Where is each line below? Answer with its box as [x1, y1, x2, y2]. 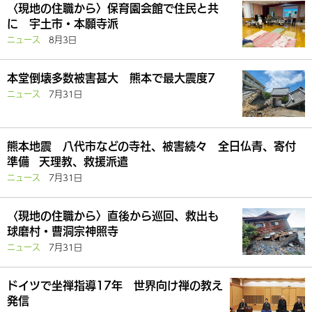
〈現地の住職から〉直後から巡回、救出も [7, 210, 230, 221]
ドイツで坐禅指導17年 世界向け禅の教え [7, 280, 223, 291]
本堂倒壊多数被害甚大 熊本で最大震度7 [7, 72, 215, 84]
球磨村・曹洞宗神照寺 [7, 226, 118, 237]
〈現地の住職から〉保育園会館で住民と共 [7, 3, 219, 14]
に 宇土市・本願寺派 [7, 18, 118, 29]
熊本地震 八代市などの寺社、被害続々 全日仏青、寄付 [7, 141, 296, 152]
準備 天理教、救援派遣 [7, 156, 128, 167]
